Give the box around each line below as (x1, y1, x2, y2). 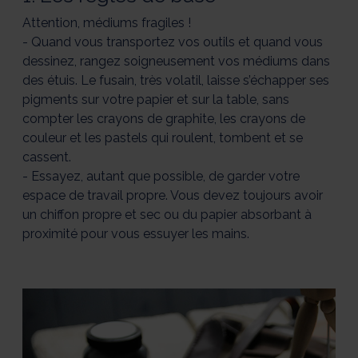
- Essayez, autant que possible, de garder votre (22, 169, 300, 185)
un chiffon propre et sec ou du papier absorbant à (22, 207, 312, 223)
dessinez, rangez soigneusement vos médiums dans (22, 54, 330, 70)
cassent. (22, 149, 71, 165)
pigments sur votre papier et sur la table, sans (22, 92, 289, 108)
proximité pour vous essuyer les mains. (22, 226, 249, 242)
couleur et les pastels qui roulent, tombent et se (22, 130, 303, 146)
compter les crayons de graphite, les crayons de (22, 111, 305, 127)
